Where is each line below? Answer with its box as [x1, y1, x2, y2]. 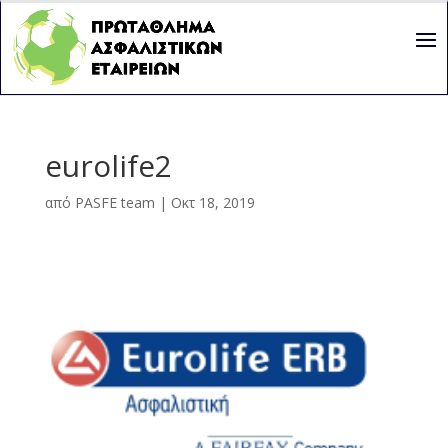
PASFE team [74, 193, 155, 212]
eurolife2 [44, 145, 172, 186]
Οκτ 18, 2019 [170, 193, 255, 212]
